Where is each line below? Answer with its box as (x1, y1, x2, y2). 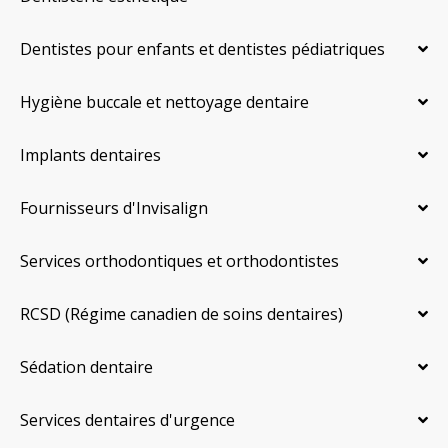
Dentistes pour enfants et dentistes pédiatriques (20, 38, 385, 61)
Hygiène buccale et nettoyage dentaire (20, 91, 309, 114)
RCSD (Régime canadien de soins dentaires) (20, 303, 343, 326)
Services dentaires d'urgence (20, 409, 235, 432)
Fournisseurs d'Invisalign (20, 197, 208, 220)
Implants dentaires (20, 144, 161, 167)
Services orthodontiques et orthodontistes (20, 250, 339, 273)
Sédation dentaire (20, 356, 153, 379)
